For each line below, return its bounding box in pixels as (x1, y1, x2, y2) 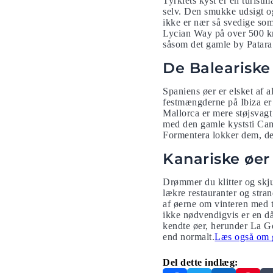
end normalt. (163, 232, 215, 242)
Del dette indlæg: (163, 257, 238, 268)
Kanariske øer (163, 150, 270, 168)
